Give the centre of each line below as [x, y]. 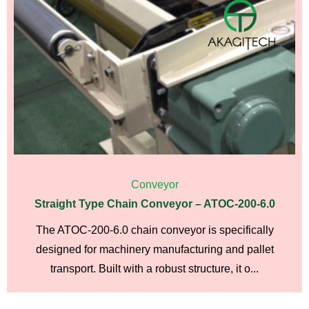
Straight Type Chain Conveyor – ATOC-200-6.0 [154, 204]
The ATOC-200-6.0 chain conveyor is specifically [154, 230]
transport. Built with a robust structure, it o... [154, 269]
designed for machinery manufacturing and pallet [154, 250]
